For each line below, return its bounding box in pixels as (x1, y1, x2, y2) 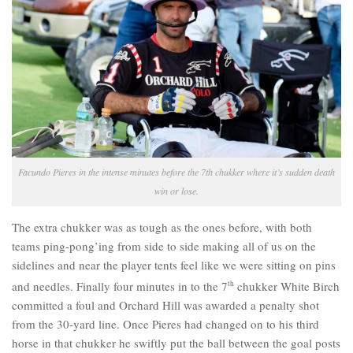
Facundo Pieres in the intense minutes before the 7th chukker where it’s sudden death (18, 165, 335, 179)
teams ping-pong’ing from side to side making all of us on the (12, 238, 316, 255)
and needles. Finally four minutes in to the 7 (12, 278, 228, 295)
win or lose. (154, 184, 199, 198)
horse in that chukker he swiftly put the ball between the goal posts (12, 335, 340, 351)
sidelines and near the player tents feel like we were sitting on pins (12, 257, 336, 273)
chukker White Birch (234, 278, 340, 295)
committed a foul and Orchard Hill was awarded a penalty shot (12, 297, 319, 314)
